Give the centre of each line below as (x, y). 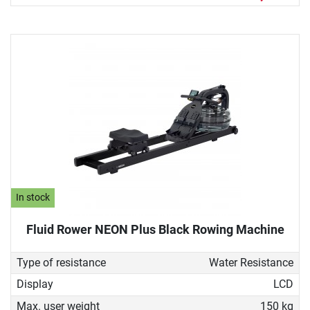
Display (35, 284)
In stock (33, 198)
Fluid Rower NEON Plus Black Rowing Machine (155, 229)
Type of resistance (61, 263)
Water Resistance (251, 263)
